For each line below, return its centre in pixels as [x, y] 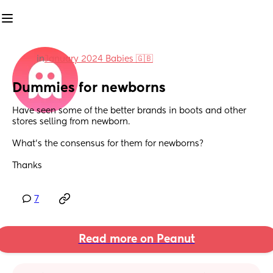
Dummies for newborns [89, 89]
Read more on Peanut [136, 240]
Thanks [27, 166]
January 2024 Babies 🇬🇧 [99, 59]
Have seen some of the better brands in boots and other [129, 111]
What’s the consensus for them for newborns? [108, 144]
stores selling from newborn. [72, 122]
